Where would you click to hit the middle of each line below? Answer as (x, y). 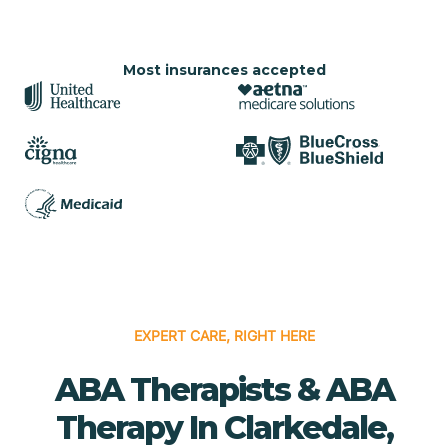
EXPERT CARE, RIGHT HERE (224, 335)
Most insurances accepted (224, 69)
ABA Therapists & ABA (224, 389)
